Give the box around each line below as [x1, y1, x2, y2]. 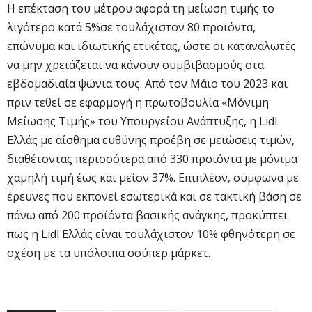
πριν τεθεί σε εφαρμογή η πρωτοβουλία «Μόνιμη [7, 95, 269, 111]
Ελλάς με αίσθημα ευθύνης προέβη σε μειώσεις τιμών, [7, 132, 295, 148]
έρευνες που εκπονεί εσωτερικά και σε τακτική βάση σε [7, 189, 302, 205]
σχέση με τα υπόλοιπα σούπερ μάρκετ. [7, 245, 210, 261]
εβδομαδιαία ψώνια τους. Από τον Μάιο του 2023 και [7, 76, 288, 92]
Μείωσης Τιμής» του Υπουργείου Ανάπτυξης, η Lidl [7, 114, 277, 130]
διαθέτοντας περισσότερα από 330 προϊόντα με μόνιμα [7, 151, 297, 167]
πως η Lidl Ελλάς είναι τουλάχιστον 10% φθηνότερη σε [7, 226, 295, 242]
